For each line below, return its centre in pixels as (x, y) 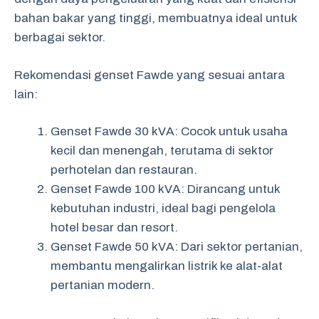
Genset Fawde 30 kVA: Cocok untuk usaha (169, 131)
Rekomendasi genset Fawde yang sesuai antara (150, 75)
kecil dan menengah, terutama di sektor (162, 151)
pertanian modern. (103, 285)
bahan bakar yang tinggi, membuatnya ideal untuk (156, 18)
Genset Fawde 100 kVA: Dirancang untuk (165, 189)
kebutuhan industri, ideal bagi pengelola (163, 208)
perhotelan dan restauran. (124, 170)
